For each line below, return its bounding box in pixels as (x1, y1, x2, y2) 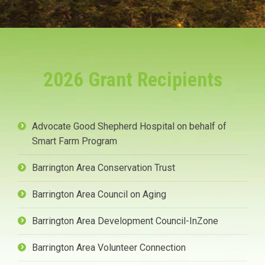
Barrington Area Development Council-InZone (32, 215, 218, 227)
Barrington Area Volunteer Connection (32, 242, 186, 254)
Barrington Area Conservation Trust (32, 162, 175, 174)
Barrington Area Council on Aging (32, 189, 166, 201)
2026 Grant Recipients (43, 67, 222, 92)
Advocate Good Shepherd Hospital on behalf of (32, 121, 227, 132)
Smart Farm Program (32, 135, 117, 147)
